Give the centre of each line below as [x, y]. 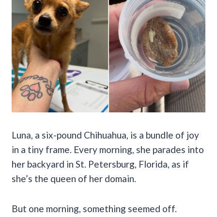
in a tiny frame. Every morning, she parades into [108, 149]
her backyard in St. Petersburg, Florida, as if [100, 164]
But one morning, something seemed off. [94, 208]
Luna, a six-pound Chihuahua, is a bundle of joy [105, 135]
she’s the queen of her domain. [74, 178]
